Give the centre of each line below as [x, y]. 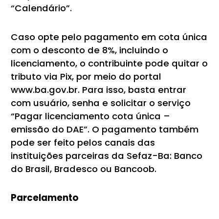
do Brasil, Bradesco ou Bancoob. [84, 169]
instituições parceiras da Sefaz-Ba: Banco [107, 155]
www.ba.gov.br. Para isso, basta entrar [99, 89]
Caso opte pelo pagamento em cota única [109, 37]
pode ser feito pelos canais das [83, 142]
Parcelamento [45, 197]
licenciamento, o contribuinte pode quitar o [109, 63]
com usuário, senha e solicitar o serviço [101, 103]
